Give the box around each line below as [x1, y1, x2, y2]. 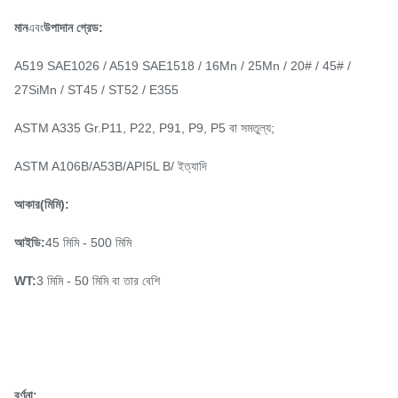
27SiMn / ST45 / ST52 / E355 [14, 83, 179, 97]
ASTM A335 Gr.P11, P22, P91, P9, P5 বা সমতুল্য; [14, 121, 275, 135]
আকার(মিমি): [14, 197, 69, 211]
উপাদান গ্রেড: [44, 20, 103, 35]
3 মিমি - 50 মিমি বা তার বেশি [36, 274, 160, 288]
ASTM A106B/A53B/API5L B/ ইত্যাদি [14, 159, 207, 173]
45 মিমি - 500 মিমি [45, 235, 131, 250]
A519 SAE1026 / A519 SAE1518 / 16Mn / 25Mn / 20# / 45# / [14, 59, 351, 73]
